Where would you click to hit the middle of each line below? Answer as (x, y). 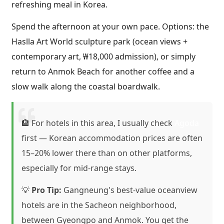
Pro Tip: (46, 190)
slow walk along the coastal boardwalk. (86, 87)
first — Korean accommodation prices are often (112, 138)
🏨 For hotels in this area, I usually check (98, 123)
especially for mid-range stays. (79, 168)
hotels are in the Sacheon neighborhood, (99, 205)
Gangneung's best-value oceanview (129, 190)
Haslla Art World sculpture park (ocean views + (99, 42)
